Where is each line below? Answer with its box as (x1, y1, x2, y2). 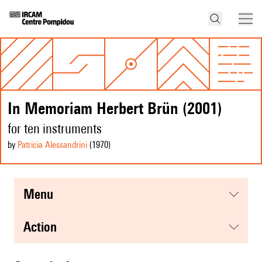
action (31, 219, 57, 235)
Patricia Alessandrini (18, 139, 87, 151)
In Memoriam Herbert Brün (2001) (8, 98, 222, 118)
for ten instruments (8, 120, 102, 137)
